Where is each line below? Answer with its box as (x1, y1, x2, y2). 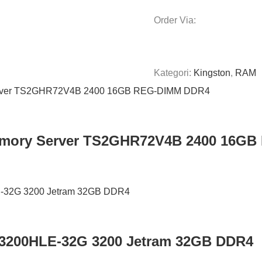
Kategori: (154, 68, 194, 78)
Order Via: (154, 15, 196, 26)
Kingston (194, 68, 231, 78)
